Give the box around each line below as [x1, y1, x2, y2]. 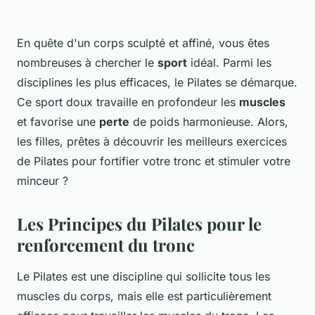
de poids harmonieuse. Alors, [129, 115, 288, 129]
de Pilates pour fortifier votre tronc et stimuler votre [17, 154, 290, 169]
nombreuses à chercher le [17, 56, 157, 70]
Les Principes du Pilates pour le [17, 212, 262, 236]
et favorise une [17, 115, 99, 129]
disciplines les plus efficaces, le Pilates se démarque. [17, 75, 297, 90]
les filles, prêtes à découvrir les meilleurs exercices [17, 134, 287, 149]
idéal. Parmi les [187, 56, 271, 70]
